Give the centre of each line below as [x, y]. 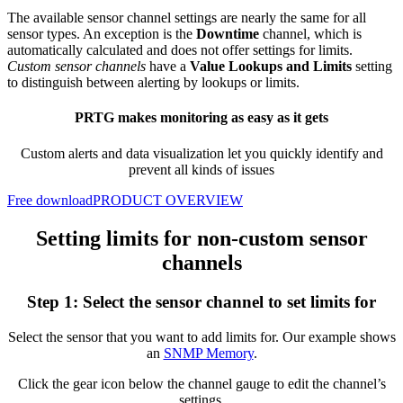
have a [168, 67]
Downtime [228, 34]
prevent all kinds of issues [201, 169]
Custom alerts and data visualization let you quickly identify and [201, 153]
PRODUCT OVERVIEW [168, 200]
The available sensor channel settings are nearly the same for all [187, 18]
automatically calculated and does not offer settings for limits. [180, 50]
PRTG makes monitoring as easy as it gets [201, 118]
